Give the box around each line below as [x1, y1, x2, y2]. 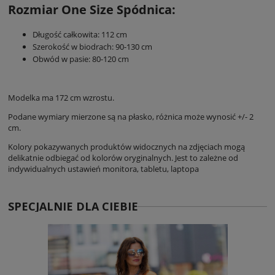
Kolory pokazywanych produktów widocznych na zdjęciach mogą [8, 141, 245, 152]
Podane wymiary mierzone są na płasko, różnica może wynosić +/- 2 [8, 110, 254, 122]
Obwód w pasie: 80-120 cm [33, 53, 129, 64]
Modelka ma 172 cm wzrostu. [8, 91, 114, 103]
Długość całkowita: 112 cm [33, 28, 127, 40]
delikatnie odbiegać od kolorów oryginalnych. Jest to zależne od [8, 152, 238, 163]
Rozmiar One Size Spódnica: [8, 1, 176, 18]
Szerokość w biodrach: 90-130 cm [33, 41, 154, 52]
